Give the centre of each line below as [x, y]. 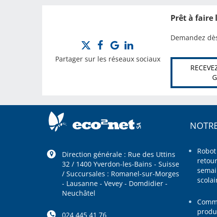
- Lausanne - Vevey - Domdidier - [115, 184]
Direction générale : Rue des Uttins [118, 155]
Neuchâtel [78, 193]
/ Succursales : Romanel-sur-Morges [120, 174]
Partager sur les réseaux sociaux [108, 59]
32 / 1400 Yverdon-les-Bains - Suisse [120, 164]
